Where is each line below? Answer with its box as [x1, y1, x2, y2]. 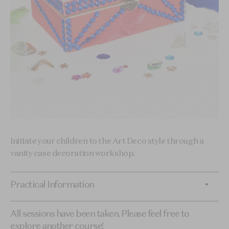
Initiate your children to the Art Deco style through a [10, 135, 204, 146]
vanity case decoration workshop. [10, 148, 135, 158]
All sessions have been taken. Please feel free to [10, 208, 189, 220]
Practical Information [10, 178, 94, 191]
